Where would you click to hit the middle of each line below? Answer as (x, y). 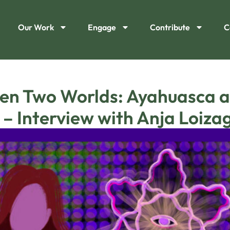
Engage (102, 27)
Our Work (36, 27)
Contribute (170, 27)
